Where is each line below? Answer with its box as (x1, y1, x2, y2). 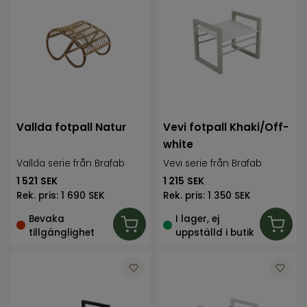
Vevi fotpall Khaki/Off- (163, 120, 289, 135)
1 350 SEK (208, 189, 251, 203)
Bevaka (29, 212, 65, 225)
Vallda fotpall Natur (16, 120, 127, 135)
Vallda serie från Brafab (16, 157, 125, 171)
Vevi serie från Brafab (163, 157, 262, 171)
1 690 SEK (61, 189, 106, 203)
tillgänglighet (29, 225, 95, 239)
